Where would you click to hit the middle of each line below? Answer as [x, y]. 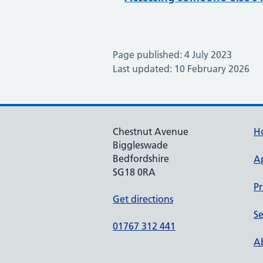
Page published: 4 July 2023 [172, 55]
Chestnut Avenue [151, 131]
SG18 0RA [134, 172]
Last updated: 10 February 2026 [181, 69]
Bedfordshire [141, 159]
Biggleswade [140, 145]
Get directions [143, 199]
